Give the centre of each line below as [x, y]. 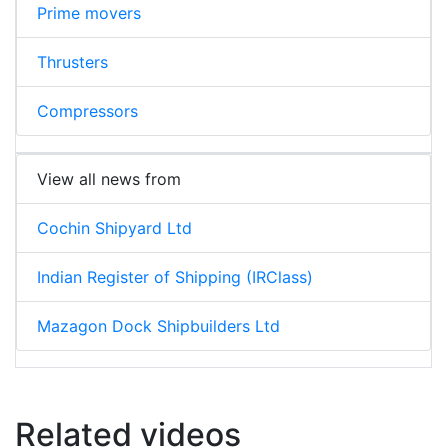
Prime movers [89, 13]
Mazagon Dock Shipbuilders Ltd [158, 326]
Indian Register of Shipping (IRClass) [175, 277]
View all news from [109, 179]
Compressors [87, 111]
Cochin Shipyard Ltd [114, 228]
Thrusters [72, 62]
